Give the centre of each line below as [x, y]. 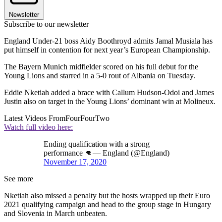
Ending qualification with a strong [97, 144]
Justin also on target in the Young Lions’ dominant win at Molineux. [110, 102]
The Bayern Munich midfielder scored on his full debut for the [101, 67]
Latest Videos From [35, 118]
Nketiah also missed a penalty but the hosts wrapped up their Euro [107, 196]
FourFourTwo [87, 118]
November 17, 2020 [75, 162]
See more [19, 179]
